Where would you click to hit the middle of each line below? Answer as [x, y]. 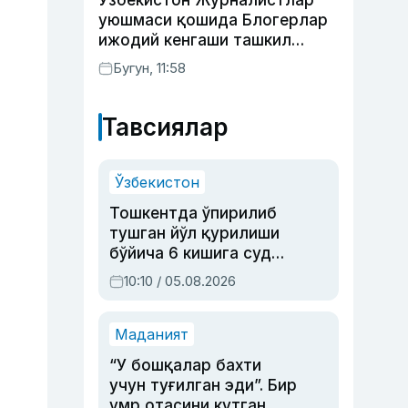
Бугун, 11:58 [149, 68]
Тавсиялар [165, 127]
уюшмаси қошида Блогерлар [213, 20]
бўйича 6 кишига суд [190, 253]
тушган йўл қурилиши [194, 233]
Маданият [152, 334]
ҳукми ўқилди [163, 273]
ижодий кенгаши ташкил [195, 40]
